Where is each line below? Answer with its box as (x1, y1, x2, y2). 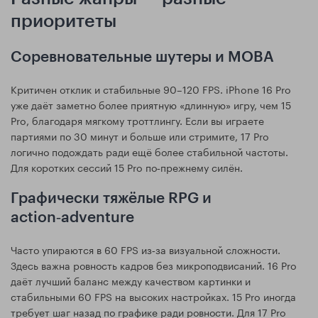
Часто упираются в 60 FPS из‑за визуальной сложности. (11, 241, 280, 258)
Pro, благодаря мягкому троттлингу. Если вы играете (11, 112, 264, 128)
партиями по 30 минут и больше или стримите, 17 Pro (11, 128, 269, 144)
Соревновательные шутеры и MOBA (11, 50, 274, 65)
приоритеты (11, 13, 116, 31)
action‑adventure (11, 210, 134, 226)
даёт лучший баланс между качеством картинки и (11, 273, 251, 289)
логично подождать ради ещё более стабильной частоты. (11, 143, 288, 160)
